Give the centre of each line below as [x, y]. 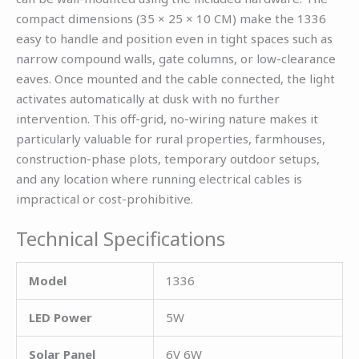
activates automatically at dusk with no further [148, 99]
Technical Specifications [121, 239]
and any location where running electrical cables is [159, 179]
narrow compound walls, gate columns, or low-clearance [176, 59]
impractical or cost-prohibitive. [105, 199]
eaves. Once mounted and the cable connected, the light [175, 79]
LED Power [61, 318]
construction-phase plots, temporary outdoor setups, [168, 159]
